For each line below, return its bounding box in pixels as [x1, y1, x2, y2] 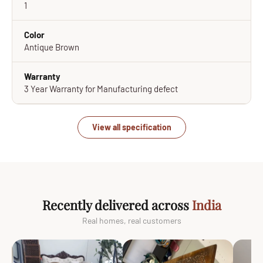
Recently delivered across [42, 196, 192, 214]
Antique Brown [24, 42, 79, 52]
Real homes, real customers [82, 215, 181, 225]
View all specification [92, 122, 171, 132]
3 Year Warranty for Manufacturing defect [24, 83, 178, 94]
